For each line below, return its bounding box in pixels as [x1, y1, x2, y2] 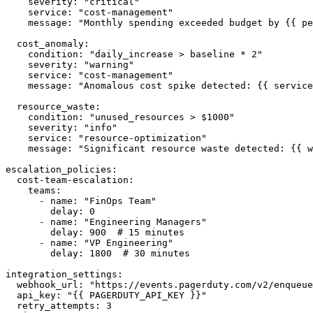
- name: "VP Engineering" [6, 238, 173, 249]
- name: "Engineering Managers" [6, 217, 207, 228]
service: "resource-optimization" [6, 133, 207, 144]
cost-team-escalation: [6, 175, 134, 186]
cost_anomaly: [6, 38, 89, 50]
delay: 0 [6, 206, 95, 217]
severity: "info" [6, 122, 117, 133]
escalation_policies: [6, 164, 117, 175]
